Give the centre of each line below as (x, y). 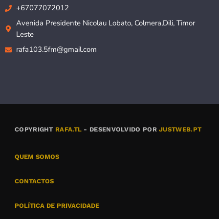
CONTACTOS (34, 181)
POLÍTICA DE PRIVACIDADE (57, 206)
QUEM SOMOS (37, 157)
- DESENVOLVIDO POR (120, 130)
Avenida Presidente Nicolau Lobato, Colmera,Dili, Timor (105, 23)
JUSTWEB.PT (180, 130)
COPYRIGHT (35, 130)
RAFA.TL (69, 130)
